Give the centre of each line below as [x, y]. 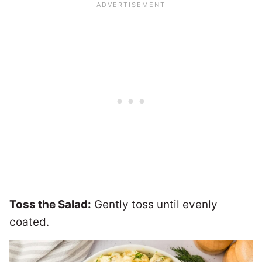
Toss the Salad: [50, 205]
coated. [29, 222]
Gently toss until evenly [154, 205]
